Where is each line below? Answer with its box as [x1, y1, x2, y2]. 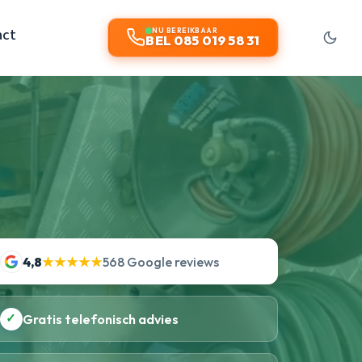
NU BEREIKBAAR [152, 26, 218, 36]
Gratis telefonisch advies [22, 310, 179, 327]
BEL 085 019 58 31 [145, 32, 260, 49]
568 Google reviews [102, 253, 219, 270]
